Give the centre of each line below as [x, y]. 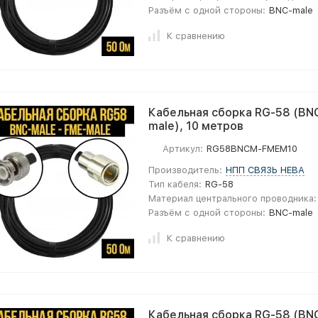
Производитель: [185, 170]
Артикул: [183, 149]
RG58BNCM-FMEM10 [252, 149]
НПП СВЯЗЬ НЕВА [265, 170]
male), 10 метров [196, 126]
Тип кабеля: [175, 184]
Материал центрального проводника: [232, 198]
